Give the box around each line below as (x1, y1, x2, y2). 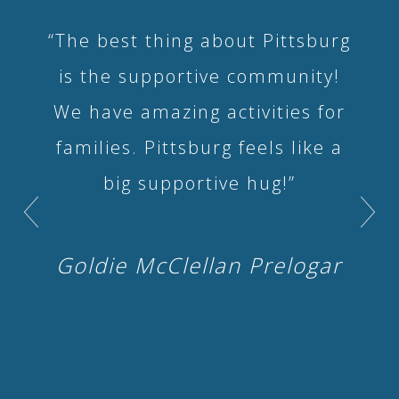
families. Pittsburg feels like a (55, 134, 343, 159)
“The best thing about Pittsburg (47, 28, 351, 53)
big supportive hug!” (102, 170, 296, 195)
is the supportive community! (58, 63, 340, 88)
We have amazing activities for (53, 99, 346, 124)
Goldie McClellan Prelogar (56, 249, 343, 280)
